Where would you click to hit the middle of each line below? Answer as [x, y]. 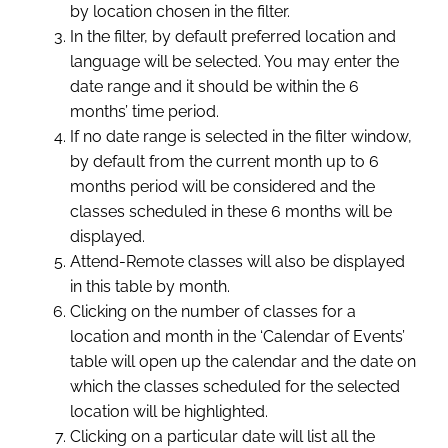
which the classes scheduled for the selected [235, 387]
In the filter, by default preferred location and [233, 37]
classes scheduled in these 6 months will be [231, 212]
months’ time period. [144, 112]
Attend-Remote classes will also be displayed [237, 262]
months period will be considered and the [222, 187]
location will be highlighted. [169, 412]
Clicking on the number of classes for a [213, 312]
